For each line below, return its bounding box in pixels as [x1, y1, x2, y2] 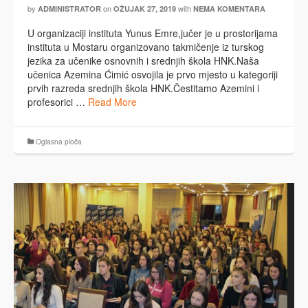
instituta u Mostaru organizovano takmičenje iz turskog [27, 40, 264, 54]
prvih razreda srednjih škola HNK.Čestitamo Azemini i [27, 81, 259, 96]
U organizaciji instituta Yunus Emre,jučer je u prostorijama [27, 26, 278, 41]
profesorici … [27, 95, 88, 109]
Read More [88, 95, 137, 109]
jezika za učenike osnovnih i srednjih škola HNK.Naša [27, 54, 259, 68]
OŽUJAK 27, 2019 [113, 3, 176, 14]
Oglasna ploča [36, 137, 82, 147]
